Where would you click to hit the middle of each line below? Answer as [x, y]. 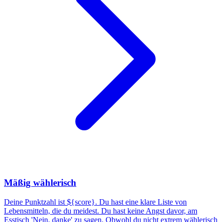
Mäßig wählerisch [40, 183]
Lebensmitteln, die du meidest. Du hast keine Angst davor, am [101, 211]
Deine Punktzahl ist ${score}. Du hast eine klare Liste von [95, 202]
